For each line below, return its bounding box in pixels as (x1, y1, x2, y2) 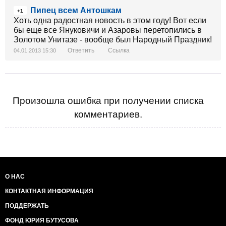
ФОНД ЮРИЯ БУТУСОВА (5, 217, 79, 224)
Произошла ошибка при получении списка (12, 95, 204, 106)
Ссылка (108, 47, 130, 54)
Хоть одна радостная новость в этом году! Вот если (14, 16, 206, 25)
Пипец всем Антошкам (30, 6, 122, 15)
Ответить (68, 47, 94, 54)
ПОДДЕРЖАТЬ (5, 202, 49, 210)
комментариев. (74, 109, 142, 120)
